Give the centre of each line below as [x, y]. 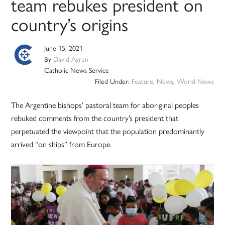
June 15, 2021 [64, 48]
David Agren [71, 59]
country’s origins [70, 24]
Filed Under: [113, 81]
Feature [142, 81]
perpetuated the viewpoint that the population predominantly [108, 131]
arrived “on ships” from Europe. [62, 144]
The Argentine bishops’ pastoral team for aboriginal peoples [105, 105]
